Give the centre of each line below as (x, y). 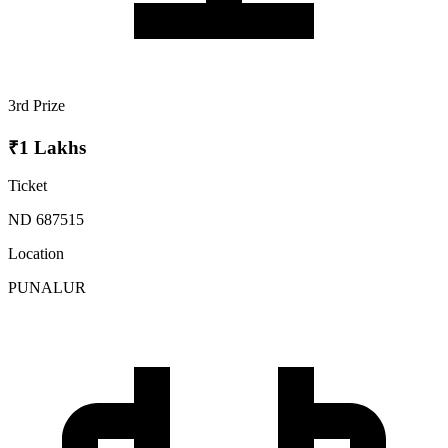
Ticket (27, 186)
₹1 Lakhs (47, 147)
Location (36, 254)
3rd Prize (36, 106)
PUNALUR (47, 288)
